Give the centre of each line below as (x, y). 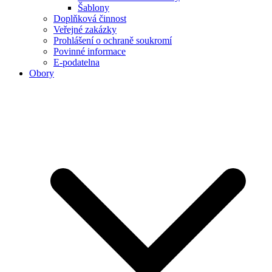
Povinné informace (90, 51)
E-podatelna (76, 62)
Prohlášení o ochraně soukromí (113, 40)
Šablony (93, 7)
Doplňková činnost (90, 18)
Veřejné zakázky (85, 29)
